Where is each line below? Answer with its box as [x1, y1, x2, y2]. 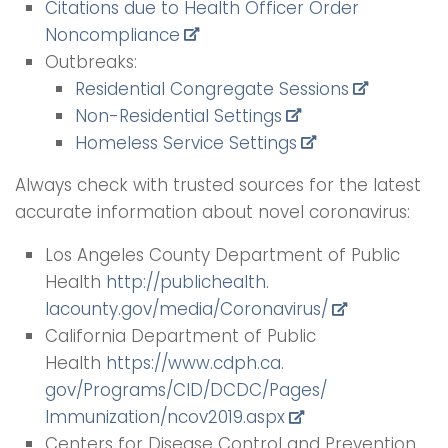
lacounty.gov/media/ [45, 297, 220, 322]
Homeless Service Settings [75, 130, 297, 155]
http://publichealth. [106, 270, 269, 295]
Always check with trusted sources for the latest [15, 172, 421, 197]
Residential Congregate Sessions [75, 76, 349, 101]
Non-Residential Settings [75, 103, 282, 128]
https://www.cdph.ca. [106, 351, 284, 376]
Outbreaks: [45, 49, 137, 74]
